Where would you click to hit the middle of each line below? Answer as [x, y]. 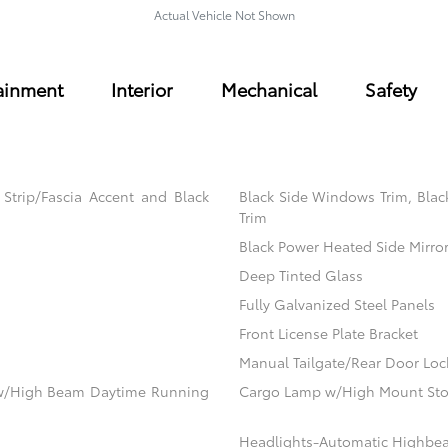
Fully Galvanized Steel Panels [336, 304]
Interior [141, 89]
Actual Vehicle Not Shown [224, 15]
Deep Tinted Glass [300, 275]
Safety [390, 89]
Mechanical [268, 89]
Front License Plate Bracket [328, 333]
